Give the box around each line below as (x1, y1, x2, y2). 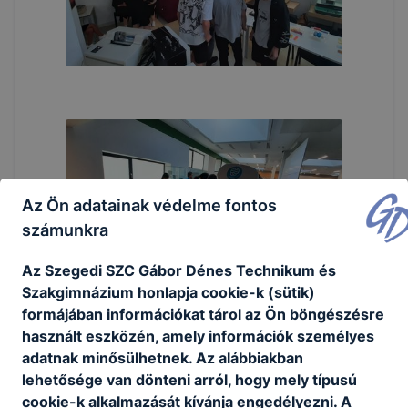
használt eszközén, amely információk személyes (22, 326, 374, 345)
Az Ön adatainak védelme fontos (22, 195, 277, 215)
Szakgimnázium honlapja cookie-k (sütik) (22, 282, 315, 301)
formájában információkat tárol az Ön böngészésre (22, 304, 384, 323)
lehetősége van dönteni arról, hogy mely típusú (22, 370, 357, 389)
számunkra (22, 219, 108, 240)
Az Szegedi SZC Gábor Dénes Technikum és (22, 260, 336, 280)
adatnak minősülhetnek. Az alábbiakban (22, 348, 303, 367)
